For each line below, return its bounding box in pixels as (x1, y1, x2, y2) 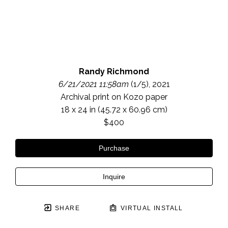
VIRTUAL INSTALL (118, 205, 183, 212)
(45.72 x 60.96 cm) (95, 105, 167, 115)
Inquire (103, 173, 125, 181)
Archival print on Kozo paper (61, 92, 167, 102)
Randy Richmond (79, 67, 149, 77)
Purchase (99, 144, 129, 153)
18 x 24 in (61, 105, 96, 115)
